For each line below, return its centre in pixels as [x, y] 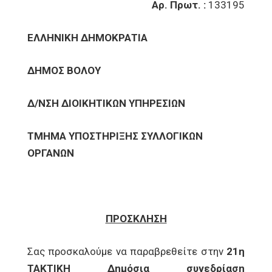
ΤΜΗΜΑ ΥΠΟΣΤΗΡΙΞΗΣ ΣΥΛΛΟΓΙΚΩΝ [115, 136]
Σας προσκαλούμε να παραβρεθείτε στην [127, 251]
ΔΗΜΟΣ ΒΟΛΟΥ [64, 70]
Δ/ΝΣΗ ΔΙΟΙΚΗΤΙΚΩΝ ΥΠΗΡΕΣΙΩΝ [106, 103]
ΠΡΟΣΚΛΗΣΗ [136, 219]
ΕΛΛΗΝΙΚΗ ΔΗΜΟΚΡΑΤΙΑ [87, 38]
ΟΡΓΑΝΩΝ [51, 153]
